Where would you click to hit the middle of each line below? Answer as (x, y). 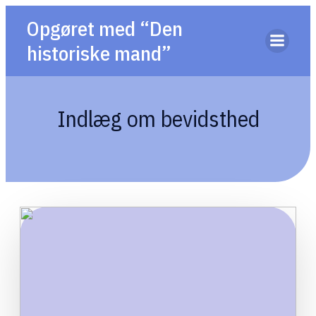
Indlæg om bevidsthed (158, 119)
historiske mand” (99, 53)
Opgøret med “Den (105, 28)
